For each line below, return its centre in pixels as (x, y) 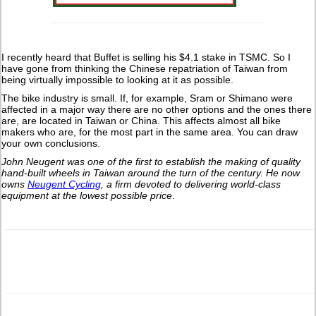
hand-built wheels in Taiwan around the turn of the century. (134, 172)
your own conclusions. (51, 143)
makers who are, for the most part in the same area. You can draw (150, 132)
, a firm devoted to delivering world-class (191, 184)
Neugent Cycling (65, 184)
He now (283, 172)
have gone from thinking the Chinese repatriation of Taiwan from (145, 68)
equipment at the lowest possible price (87, 195)
